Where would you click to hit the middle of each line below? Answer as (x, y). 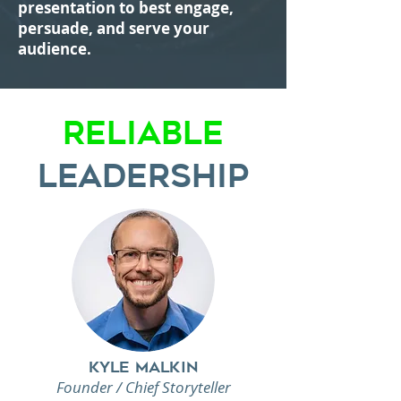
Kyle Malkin (143, 367)
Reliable (143, 133)
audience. (55, 49)
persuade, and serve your (114, 28)
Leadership (143, 176)
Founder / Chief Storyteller (143, 387)
